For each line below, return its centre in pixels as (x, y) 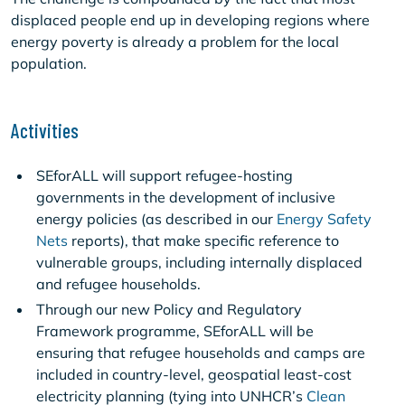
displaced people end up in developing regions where (190, 20)
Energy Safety (324, 219)
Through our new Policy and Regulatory (169, 309)
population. (49, 63)
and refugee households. (118, 284)
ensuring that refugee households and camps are (201, 353)
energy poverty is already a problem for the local (175, 42)
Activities (45, 130)
